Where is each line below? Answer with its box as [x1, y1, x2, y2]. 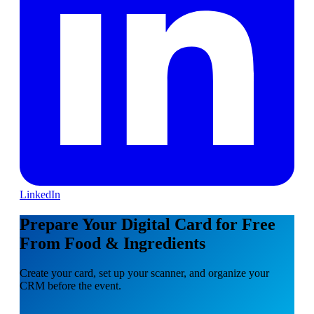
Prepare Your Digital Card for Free [20, 214, 275, 233]
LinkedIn [20, 188, 60, 200]
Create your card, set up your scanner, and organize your [20, 266, 269, 279]
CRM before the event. [20, 279, 121, 292]
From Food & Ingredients [20, 233, 205, 252]
